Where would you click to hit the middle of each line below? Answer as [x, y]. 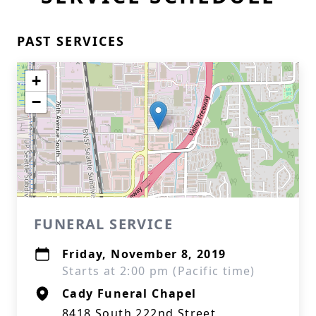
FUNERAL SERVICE [103, 224]
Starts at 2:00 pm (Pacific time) [159, 271]
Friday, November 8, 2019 [144, 254]
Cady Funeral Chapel [129, 293]
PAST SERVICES [71, 41]
